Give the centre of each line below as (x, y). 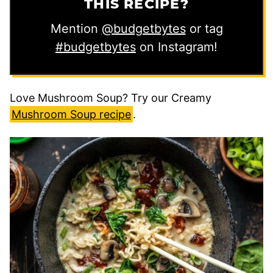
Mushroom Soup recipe (71, 114)
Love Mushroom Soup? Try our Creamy (111, 97)
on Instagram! (177, 47)
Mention (76, 28)
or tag (204, 28)
